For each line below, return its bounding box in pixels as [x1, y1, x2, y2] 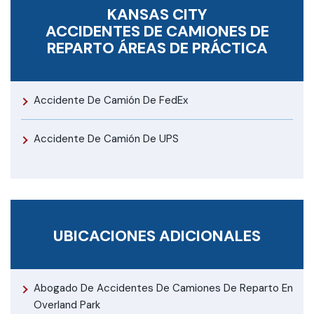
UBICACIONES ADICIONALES [53, 225, 261, 246]
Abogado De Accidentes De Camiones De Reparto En [34, 280, 293, 295]
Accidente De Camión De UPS [34, 131, 179, 146]
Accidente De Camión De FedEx [34, 93, 188, 107]
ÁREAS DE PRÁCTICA [117, 37, 268, 58]
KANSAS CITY [107, 4, 207, 25]
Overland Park [34, 297, 100, 312]
